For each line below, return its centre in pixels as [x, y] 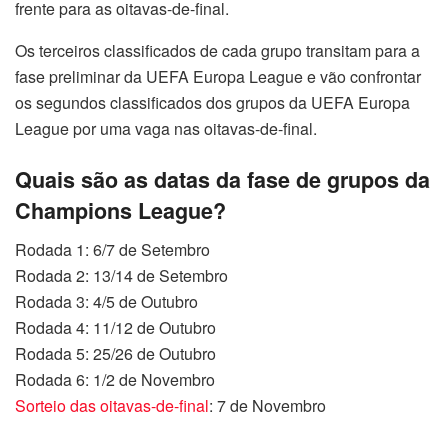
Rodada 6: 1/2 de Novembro [115, 379]
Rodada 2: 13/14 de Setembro [121, 275]
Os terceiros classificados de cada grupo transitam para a [217, 51]
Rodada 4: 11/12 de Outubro [115, 327]
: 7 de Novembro [267, 405]
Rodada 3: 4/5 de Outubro [106, 301]
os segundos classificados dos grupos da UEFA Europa [212, 103]
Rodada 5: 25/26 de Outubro [115, 353]
